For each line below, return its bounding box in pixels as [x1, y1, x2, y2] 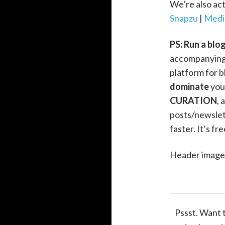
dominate [169, 81, 209, 92]
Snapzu [169, 13, 198, 24]
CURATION [169, 95, 217, 106]
